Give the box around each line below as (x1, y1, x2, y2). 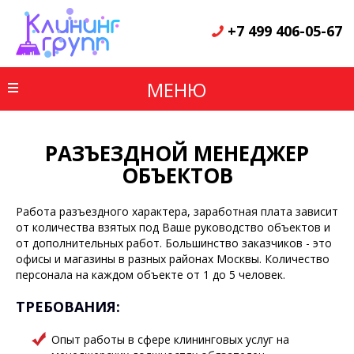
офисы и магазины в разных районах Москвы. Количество (16, 251, 330, 266)
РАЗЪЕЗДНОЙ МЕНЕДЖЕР (45, 139, 309, 168)
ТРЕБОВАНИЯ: (16, 297, 120, 316)
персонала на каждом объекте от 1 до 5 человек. (16, 267, 285, 282)
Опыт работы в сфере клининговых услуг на (51, 332, 289, 347)
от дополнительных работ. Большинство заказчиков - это (16, 235, 332, 250)
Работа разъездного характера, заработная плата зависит (16, 204, 338, 219)
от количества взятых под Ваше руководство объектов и (16, 220, 330, 235)
